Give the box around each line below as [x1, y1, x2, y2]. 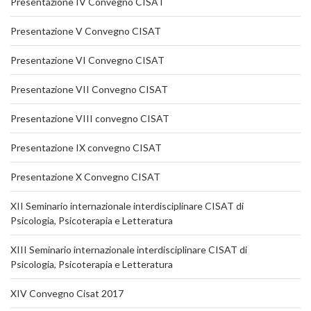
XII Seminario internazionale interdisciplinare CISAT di [10, 199, 244, 212]
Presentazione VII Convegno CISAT [10, 83, 168, 95]
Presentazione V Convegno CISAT [10, 24, 161, 37]
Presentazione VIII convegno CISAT [10, 112, 169, 124]
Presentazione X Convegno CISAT [10, 170, 160, 183]
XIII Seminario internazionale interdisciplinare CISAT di [10, 243, 247, 255]
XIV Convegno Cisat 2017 [10, 287, 124, 299]
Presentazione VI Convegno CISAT [10, 53, 165, 66]
